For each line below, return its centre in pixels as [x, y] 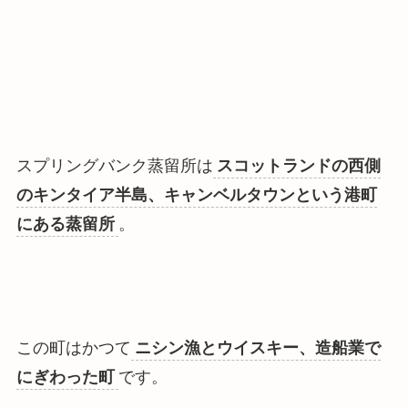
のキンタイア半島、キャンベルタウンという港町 [196, 194]
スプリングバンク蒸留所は [114, 165]
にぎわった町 [65, 377]
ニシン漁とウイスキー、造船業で [257, 347]
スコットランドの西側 [298, 165]
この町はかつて [73, 347]
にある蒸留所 [65, 224]
